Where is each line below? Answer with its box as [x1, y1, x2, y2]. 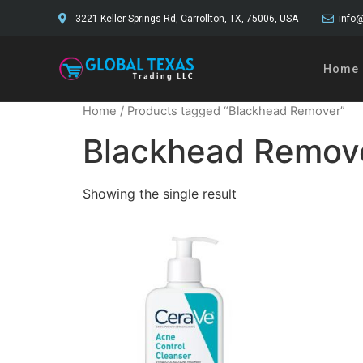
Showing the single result [83, 185, 237, 202]
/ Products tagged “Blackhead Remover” [117, 104, 345, 118]
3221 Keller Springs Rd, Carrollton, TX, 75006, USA [75, 12, 298, 24]
